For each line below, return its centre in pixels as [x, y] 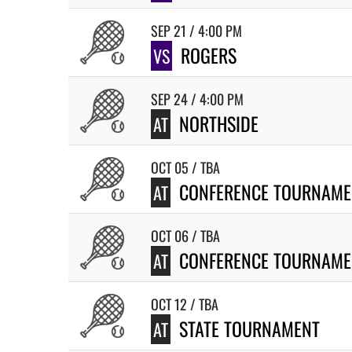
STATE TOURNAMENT [249, 328]
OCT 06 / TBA [185, 236]
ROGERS [209, 55]
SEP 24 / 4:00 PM [197, 99]
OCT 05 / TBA [185, 167]
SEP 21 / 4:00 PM [196, 31]
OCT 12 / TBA [185, 304]
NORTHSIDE [219, 123]
